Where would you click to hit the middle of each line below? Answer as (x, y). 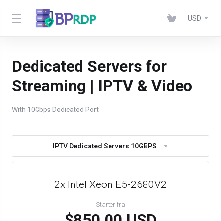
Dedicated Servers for (89, 66)
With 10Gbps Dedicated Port (55, 110)
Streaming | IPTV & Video (102, 86)
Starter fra (110, 204)
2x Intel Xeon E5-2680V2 (110, 184)
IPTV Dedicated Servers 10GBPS (105, 146)
